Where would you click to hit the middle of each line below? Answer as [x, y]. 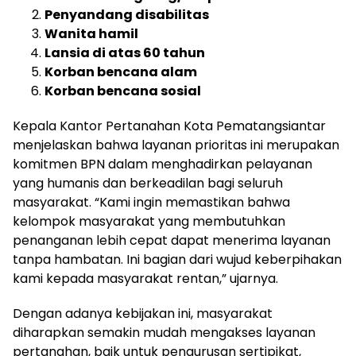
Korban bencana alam [121, 72]
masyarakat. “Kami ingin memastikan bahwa [151, 203]
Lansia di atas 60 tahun [125, 53]
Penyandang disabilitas [127, 15]
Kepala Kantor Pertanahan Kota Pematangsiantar [169, 126]
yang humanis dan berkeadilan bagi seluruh [148, 184]
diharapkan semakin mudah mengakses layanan [164, 333]
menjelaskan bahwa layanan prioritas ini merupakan [176, 145]
